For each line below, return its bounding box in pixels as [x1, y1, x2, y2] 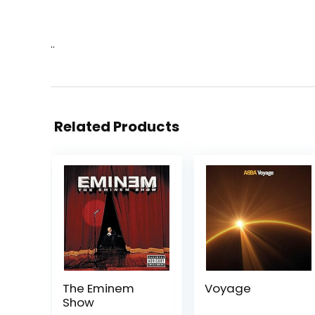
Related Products [54, 117, 179, 136]
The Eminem [62, 280, 134, 297]
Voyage [204, 280, 251, 297]
